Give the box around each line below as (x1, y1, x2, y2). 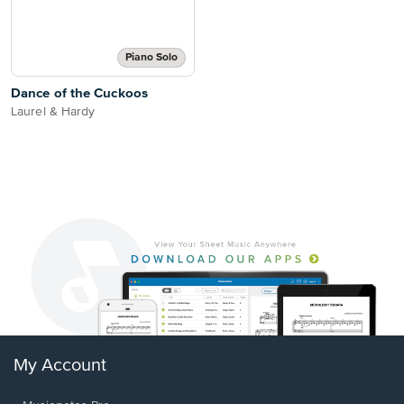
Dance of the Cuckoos (11, 87, 148, 100)
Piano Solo (125, 52, 178, 63)
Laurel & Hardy (11, 106, 96, 118)
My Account (14, 356, 106, 376)
